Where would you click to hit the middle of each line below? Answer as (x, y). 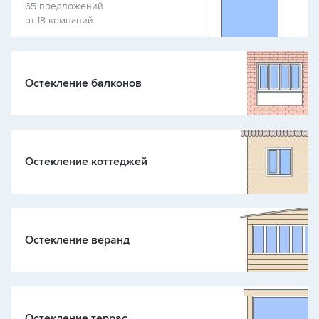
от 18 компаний (59, 20)
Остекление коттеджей (86, 162)
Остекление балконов (83, 83)
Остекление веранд (77, 240)
